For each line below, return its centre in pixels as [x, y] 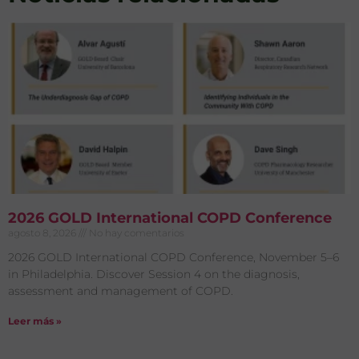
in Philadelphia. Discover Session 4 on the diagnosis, [154, 274]
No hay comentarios [135, 233]
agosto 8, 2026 [43, 233]
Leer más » [35, 321]
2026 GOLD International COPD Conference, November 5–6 [173, 258]
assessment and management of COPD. [121, 291]
